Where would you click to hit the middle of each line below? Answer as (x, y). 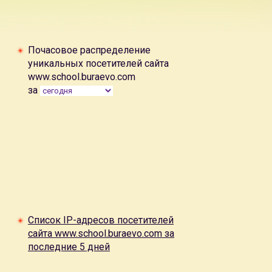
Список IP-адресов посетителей (101, 220)
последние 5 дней (69, 247)
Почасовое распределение (89, 50)
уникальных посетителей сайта (98, 63)
